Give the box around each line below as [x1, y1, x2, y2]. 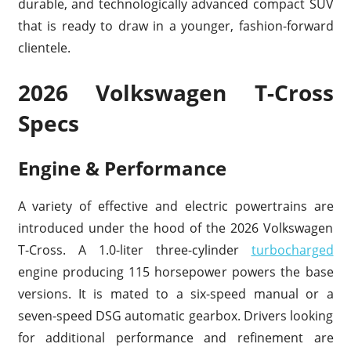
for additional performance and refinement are [17, 328, 334, 346]
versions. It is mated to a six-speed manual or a [17, 284, 334, 302]
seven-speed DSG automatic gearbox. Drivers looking [17, 306, 334, 324]
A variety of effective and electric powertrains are [17, 197, 334, 215]
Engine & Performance [17, 154, 226, 181]
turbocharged [251, 241, 334, 259]
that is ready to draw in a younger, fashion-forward [17, 16, 334, 34]
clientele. [17, 38, 71, 56]
